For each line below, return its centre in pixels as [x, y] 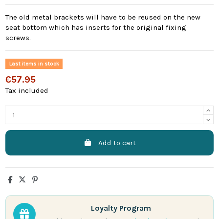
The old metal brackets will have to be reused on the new [103, 17]
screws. [18, 38]
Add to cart [117, 142]
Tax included [27, 91]
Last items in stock [34, 64]
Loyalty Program [121, 208]
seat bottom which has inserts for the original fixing [96, 28]
